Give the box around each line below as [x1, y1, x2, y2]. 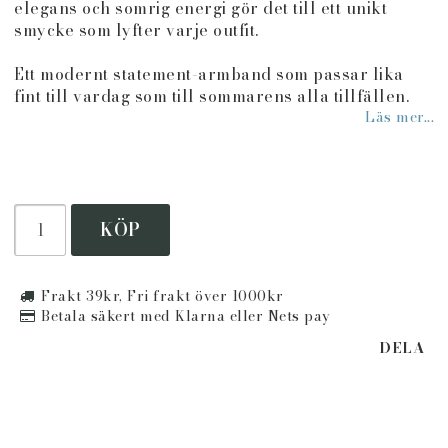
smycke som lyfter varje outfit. [14, 18, 259, 43]
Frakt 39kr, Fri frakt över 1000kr [41, 285, 284, 308]
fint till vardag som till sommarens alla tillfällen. [14, 84, 409, 109]
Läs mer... [365, 106, 434, 129]
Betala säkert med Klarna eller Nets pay [41, 305, 331, 328]
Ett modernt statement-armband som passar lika [14, 62, 404, 87]
